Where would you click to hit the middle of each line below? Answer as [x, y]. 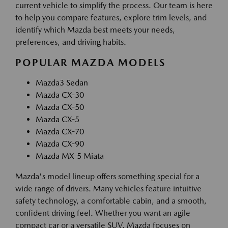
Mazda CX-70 [60, 132]
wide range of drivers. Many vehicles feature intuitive [108, 189]
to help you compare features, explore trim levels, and [111, 18]
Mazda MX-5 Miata [70, 156]
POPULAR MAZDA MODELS [90, 63]
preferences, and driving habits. [71, 42]
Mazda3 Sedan [62, 83]
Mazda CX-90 [60, 144]
